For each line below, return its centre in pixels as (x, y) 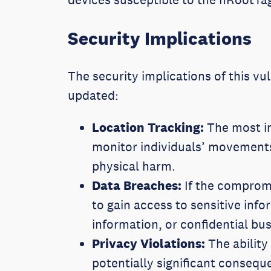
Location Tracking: (148, 128)
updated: (95, 96)
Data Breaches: (137, 186)
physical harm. (135, 166)
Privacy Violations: (149, 244)
